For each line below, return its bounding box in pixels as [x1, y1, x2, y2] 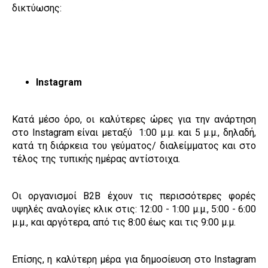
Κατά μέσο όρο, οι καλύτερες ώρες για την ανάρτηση [12, 114, 256, 126]
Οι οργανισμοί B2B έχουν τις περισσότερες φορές [12, 190, 256, 202]
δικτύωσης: [12, 2, 62, 14]
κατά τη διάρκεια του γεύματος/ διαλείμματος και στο [12, 140, 256, 152]
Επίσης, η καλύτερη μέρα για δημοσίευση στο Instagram [12, 254, 256, 266]
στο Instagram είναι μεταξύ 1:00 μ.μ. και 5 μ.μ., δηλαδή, [12, 127, 256, 139]
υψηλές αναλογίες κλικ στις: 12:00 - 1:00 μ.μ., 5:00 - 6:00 [12, 203, 256, 215]
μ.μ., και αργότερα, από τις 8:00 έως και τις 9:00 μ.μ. [12, 217, 236, 229]
